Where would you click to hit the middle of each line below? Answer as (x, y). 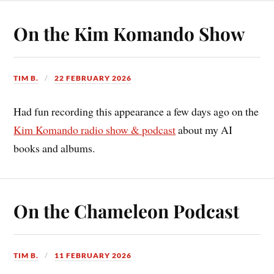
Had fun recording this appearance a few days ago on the (136, 111)
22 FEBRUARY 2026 (93, 78)
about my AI (204, 129)
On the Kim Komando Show (129, 33)
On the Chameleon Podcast (127, 211)
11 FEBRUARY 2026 (93, 256)
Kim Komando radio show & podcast (95, 129)
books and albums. (54, 148)
